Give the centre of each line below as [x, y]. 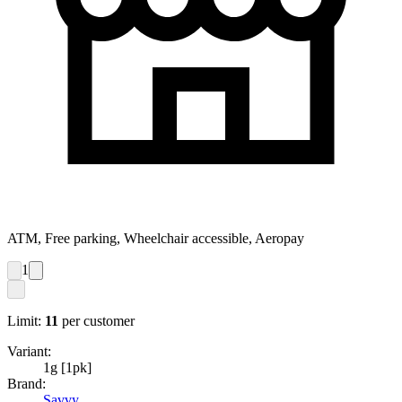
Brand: [26, 384]
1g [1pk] [67, 368]
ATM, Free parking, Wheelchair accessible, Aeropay [156, 239]
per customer [98, 321]
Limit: [24, 321]
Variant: [29, 352]
